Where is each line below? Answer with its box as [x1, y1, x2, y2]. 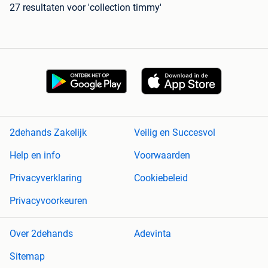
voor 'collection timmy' [67, 2, 162, 14]
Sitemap [10, 251, 45, 263]
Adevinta [134, 228, 171, 240]
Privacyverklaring [10, 172, 82, 184]
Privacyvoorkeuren [10, 195, 87, 207]
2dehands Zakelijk [10, 127, 87, 139]
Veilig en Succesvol [134, 127, 215, 139]
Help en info [10, 150, 60, 162]
